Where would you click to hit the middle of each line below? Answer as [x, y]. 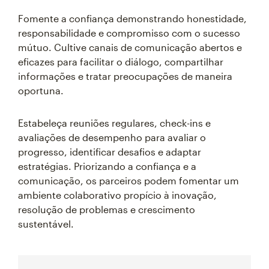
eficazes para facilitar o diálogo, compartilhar [121, 62]
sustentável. [46, 224]
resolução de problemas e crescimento [107, 209]
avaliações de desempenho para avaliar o [112, 137]
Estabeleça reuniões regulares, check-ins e [114, 123]
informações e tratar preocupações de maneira [125, 76]
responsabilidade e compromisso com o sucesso [129, 33]
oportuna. [41, 90]
